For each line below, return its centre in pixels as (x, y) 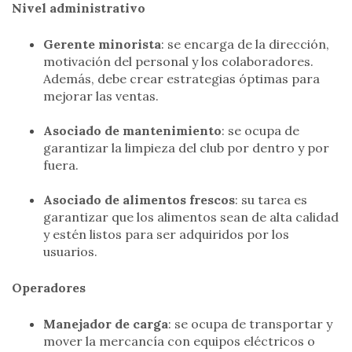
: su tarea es (271, 200)
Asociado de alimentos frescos (139, 200)
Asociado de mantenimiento (132, 130)
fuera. (61, 165)
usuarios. (70, 252)
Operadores (49, 288)
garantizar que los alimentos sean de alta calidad (191, 217)
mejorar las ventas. (101, 95)
